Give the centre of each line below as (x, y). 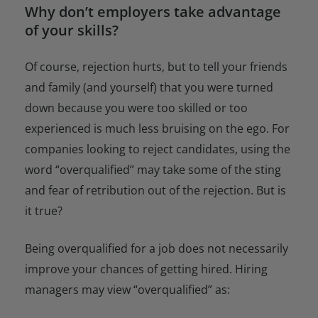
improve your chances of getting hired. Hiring (146, 269)
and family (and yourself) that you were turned (149, 87)
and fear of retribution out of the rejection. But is (155, 190)
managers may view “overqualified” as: (127, 289)
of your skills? (72, 30)
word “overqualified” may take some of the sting (153, 169)
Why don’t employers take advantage (153, 11)
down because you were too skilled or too (136, 108)
